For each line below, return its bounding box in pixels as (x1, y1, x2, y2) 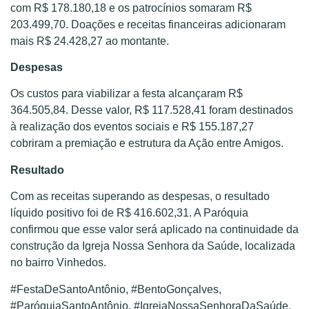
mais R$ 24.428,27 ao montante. (10, 34, 169, 47)
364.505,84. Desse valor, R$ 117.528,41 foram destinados (10, 104, 293, 117)
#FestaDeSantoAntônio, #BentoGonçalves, (10, 283, 221, 295)
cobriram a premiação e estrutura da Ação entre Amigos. (10, 137, 283, 150)
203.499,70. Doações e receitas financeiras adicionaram (10, 18, 286, 30)
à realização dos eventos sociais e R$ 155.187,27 (10, 121, 254, 133)
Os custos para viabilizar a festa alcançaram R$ (10, 88, 243, 100)
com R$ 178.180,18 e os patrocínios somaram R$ (10, 1, 252, 14)
